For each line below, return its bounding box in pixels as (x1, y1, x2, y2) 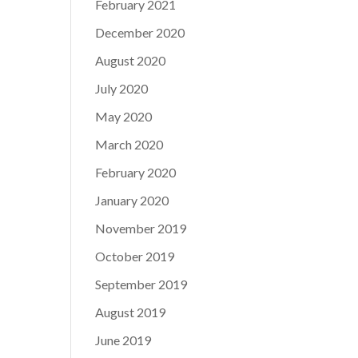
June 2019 (95, 332, 152, 348)
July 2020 (95, 81, 149, 96)
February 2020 (95, 165, 177, 180)
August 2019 (95, 304, 166, 320)
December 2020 (95, 25, 185, 40)
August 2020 (95, 53, 166, 68)
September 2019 (95, 276, 188, 292)
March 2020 (95, 137, 164, 152)
